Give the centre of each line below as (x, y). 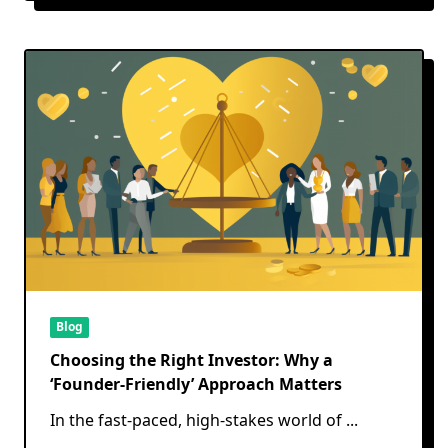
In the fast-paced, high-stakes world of (196, 419)
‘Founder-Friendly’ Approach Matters (196, 383)
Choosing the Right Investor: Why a (191, 359)
